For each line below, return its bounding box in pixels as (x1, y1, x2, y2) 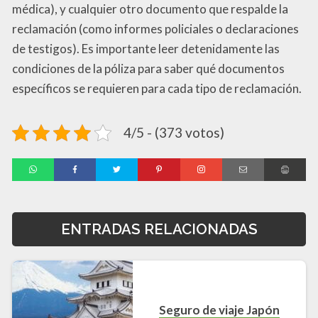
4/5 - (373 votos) (124, 124, 224, 141)
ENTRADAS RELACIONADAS (60, 221, 258, 238)
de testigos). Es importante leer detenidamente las (12, 40, 280, 56)
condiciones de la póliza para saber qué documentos (12, 60, 285, 76)
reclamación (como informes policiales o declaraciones (12, 21, 299, 36)
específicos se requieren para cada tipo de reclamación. (12, 80, 302, 96)
